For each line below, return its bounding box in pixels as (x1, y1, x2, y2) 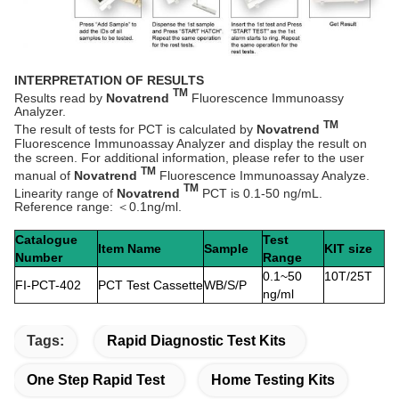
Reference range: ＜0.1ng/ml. (14, 199, 182, 215)
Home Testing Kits (211, 372, 335, 388)
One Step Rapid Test (27, 372, 165, 388)
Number (15, 250, 62, 265)
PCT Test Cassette (98, 278, 203, 293)
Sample (204, 241, 248, 256)
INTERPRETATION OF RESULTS (14, 72, 204, 87)
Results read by (14, 90, 106, 105)
